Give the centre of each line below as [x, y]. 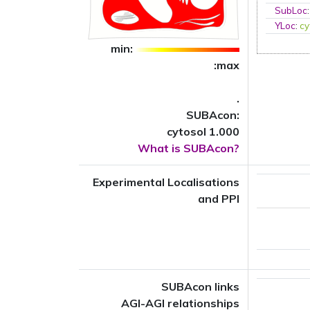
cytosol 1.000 [203, 131]
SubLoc [291, 10]
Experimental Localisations [166, 182]
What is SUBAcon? [189, 148]
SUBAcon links [200, 286]
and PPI [219, 199]
